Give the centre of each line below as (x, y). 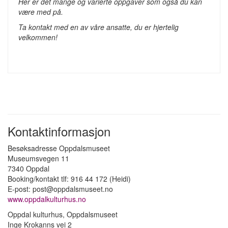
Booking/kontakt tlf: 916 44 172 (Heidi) (69, 179)
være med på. (41, 12)
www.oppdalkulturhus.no (48, 199)
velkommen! (38, 37)
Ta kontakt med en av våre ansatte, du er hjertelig (98, 27)
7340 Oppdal (28, 169)
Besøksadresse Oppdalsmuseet (59, 148)
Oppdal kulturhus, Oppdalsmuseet (63, 215)
